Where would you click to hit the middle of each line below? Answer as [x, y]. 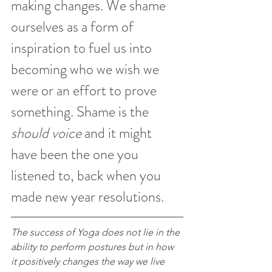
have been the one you [76, 154]
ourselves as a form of [74, 27]
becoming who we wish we [87, 69]
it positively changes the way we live [89, 261]
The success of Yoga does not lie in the [97, 232]
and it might [118, 133]
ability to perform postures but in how [93, 247]
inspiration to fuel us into [83, 48]
